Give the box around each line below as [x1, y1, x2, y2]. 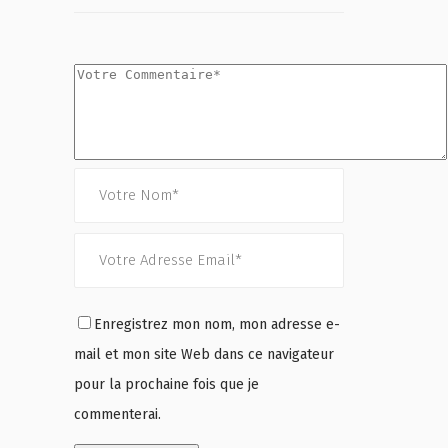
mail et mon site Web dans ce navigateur [74, 346, 334, 364]
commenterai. [74, 406, 161, 424]
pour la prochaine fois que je [74, 376, 259, 394]
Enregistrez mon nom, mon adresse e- [94, 316, 340, 334]
